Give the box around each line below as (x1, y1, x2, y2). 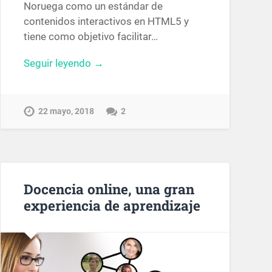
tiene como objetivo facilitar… (23, 30, 158, 43)
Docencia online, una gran (23, 180, 194, 199)
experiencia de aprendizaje (23, 196, 200, 215)
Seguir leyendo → (23, 57, 104, 70)
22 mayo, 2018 (38, 106, 94, 117)
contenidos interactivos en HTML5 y (23, 15, 189, 28)
